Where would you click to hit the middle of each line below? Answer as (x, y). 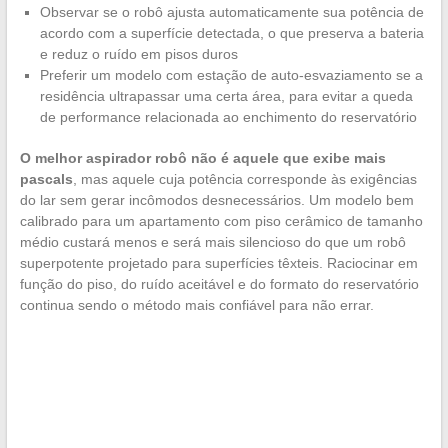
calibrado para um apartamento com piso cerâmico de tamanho (221, 220)
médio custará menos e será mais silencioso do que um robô (212, 241)
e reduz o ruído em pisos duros (138, 53)
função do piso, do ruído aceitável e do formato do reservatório (219, 283)
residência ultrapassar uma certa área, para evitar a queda (226, 95)
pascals (46, 178)
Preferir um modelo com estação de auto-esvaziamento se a (231, 74)
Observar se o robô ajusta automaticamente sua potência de (231, 11)
